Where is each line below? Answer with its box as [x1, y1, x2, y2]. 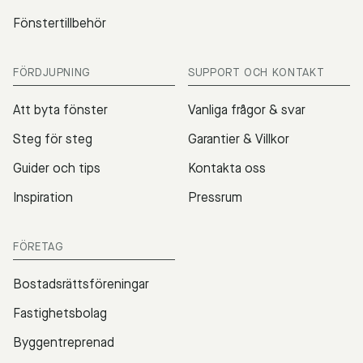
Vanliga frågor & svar [188, 100, 305, 118]
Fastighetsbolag [13, 304, 107, 322]
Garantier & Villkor [188, 130, 289, 147]
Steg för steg [13, 130, 92, 147]
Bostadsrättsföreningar [13, 275, 149, 293]
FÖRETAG [13, 238, 64, 254]
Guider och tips [13, 159, 100, 177]
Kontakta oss [188, 159, 266, 177]
